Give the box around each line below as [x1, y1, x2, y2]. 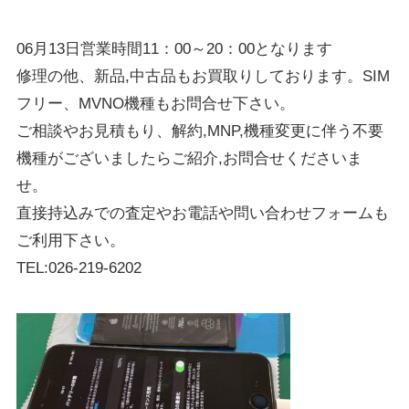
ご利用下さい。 [16, 231, 125, 249]
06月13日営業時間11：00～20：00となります [16, 39, 332, 58]
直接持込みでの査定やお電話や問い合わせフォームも [16, 204, 389, 222]
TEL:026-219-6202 [16, 258, 142, 277]
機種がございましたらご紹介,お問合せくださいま [16, 149, 362, 167]
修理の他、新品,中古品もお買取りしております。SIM [16, 67, 390, 85]
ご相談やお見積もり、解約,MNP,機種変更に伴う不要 [16, 121, 383, 140]
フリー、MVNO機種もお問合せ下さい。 [16, 94, 295, 112]
